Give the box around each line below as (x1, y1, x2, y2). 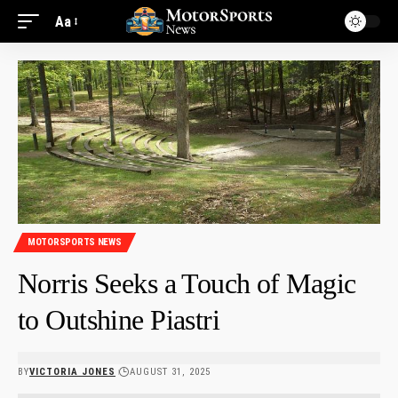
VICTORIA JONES (29, 365, 116, 378)
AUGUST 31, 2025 (129, 365, 211, 378)
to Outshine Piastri (18, 303, 220, 336)
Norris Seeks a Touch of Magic (18, 267, 356, 299)
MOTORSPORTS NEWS (28, 236, 122, 249)
